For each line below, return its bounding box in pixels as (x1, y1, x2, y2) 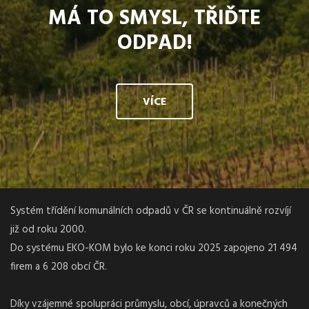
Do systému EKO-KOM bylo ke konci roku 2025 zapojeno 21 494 (10, 240, 297, 257)
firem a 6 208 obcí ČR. (10, 259, 107, 275)
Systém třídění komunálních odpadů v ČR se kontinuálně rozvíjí (10, 203, 291, 219)
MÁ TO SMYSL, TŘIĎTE (48, 2, 261, 35)
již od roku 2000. (10, 221, 86, 238)
